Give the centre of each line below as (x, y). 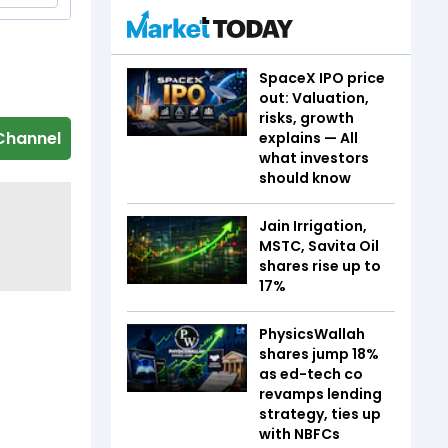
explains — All (308, 138)
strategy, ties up (320, 414)
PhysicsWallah (312, 334)
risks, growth (306, 118)
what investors (314, 158)
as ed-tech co (311, 374)
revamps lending (320, 394)
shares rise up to (320, 266)
